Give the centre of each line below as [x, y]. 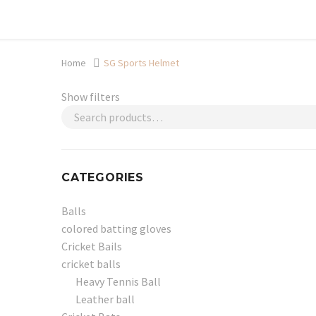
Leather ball [105, 299]
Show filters [91, 96]
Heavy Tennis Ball [118, 281]
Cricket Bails [92, 246]
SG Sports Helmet [141, 63]
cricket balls [91, 263]
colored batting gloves [116, 228]
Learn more [194, 17]
